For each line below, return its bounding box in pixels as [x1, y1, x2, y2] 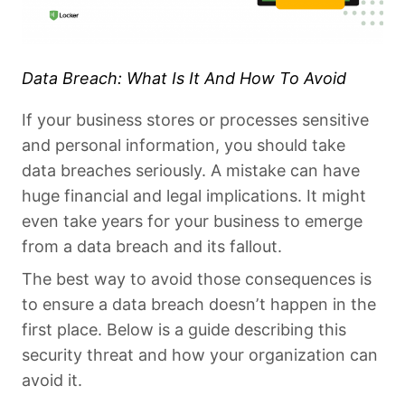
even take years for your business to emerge [22, 211, 363, 231]
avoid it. [22, 370, 82, 390]
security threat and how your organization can [22, 344, 378, 364]
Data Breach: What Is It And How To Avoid [22, 68, 346, 88]
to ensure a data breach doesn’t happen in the [22, 294, 376, 314]
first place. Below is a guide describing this [22, 319, 346, 339]
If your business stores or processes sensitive [22, 109, 369, 129]
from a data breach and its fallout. [22, 236, 282, 256]
